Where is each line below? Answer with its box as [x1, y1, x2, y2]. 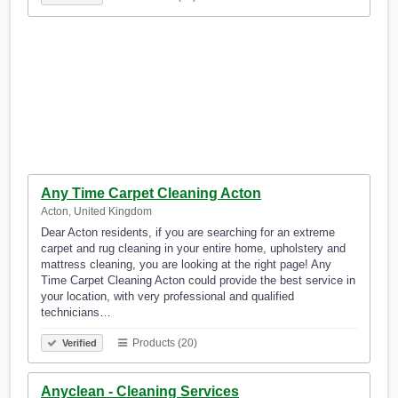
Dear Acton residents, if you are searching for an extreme [41, 226, 335, 240]
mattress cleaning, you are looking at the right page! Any [41, 258, 331, 272]
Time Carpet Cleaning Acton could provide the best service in [41, 274, 355, 288]
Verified [60, 338, 97, 349]
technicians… [41, 306, 111, 320]
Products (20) [130, 337, 197, 350]
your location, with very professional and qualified [41, 290, 294, 304]
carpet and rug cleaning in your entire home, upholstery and [41, 242, 346, 256]
